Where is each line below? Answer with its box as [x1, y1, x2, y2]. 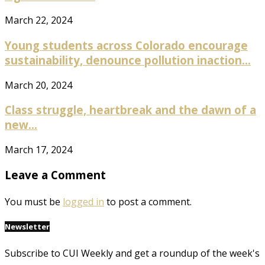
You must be [5, 195, 63, 208]
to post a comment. [104, 195, 192, 208]
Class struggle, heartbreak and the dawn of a [5, 102, 256, 118]
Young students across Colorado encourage [5, 38, 248, 53]
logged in [63, 195, 104, 208]
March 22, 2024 [5, 14, 72, 27]
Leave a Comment [5, 167, 106, 182]
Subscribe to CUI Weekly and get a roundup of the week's [5, 246, 260, 260]
